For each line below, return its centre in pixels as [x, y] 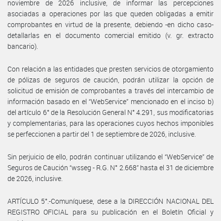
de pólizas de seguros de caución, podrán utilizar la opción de [110, 79]
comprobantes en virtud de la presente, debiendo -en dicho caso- [110, 24]
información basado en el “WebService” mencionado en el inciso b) [110, 101]
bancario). [23, 46]
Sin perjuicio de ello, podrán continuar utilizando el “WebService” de [110, 156]
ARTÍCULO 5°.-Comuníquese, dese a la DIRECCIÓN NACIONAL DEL [110, 201]
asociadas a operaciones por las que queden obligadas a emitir [110, 13]
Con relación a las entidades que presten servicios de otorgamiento [110, 69]
